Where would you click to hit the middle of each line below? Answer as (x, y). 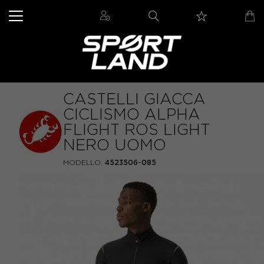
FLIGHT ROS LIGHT (136, 130)
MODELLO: (83, 162)
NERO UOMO (115, 145)
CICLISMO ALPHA (132, 114)
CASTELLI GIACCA (134, 99)
